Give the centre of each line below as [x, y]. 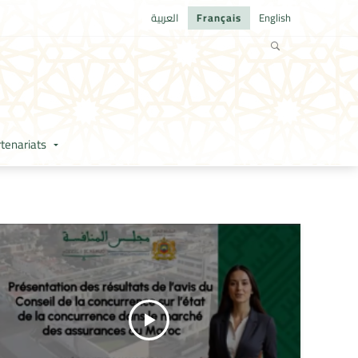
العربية [165, 18]
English [275, 18]
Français [219, 18]
